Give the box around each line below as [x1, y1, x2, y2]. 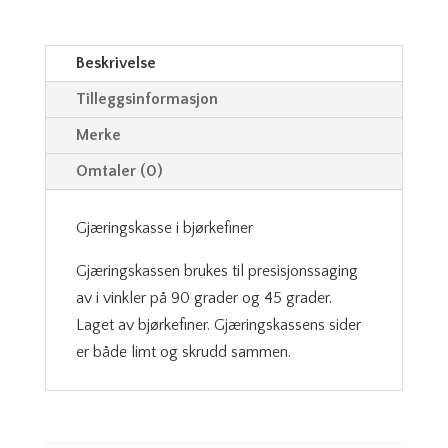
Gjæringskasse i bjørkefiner [75, 219, 253, 238]
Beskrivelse [75, 54, 156, 73]
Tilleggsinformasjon [75, 90, 218, 109]
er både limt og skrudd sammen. [75, 343, 291, 362]
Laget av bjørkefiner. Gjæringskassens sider [75, 316, 361, 335]
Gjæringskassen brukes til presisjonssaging [75, 262, 358, 281]
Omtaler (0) [75, 162, 163, 181]
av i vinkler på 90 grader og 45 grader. [75, 289, 332, 308]
